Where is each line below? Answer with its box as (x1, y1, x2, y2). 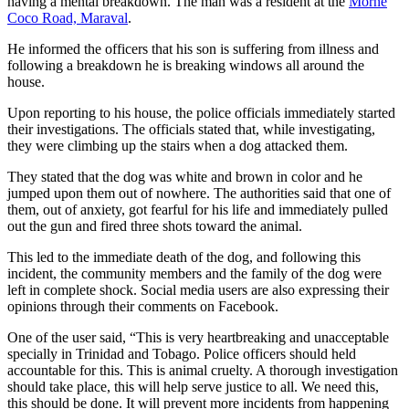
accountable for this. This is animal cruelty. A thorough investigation (7, 362, 398, 378)
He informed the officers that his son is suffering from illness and (7, 40, 379, 57)
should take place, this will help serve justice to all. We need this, (7, 378, 379, 394)
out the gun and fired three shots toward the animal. (7, 217, 306, 234)
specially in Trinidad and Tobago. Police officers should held (7, 345, 356, 362)
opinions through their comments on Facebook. (7, 298, 282, 314)
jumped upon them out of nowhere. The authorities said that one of (7, 184, 391, 201)
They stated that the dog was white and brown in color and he (7, 168, 362, 184)
